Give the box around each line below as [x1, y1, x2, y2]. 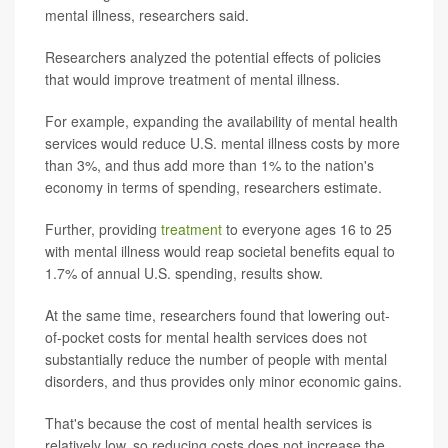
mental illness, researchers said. [45, 5, 249, 26]
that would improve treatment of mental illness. [45, 69, 340, 90]
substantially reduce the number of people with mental [45, 349, 387, 370]
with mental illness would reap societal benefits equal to [45, 241, 395, 262]
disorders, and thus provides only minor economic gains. [45, 371, 402, 392]
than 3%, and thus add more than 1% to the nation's [45, 155, 374, 176]
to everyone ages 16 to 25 [222, 219, 392, 240]
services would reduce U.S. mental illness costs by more [45, 133, 400, 154]
